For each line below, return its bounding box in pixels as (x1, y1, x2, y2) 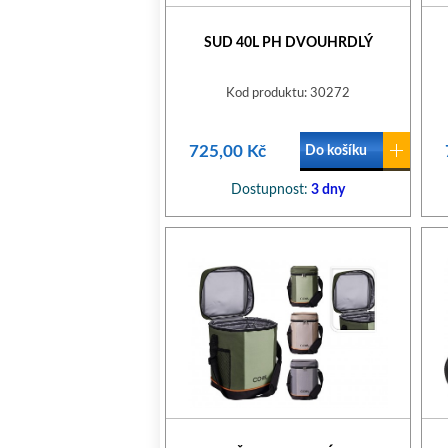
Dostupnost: (231, 183, 308, 197)
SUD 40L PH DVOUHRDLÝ (203, 36, 373, 50)
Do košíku (305, 144, 367, 158)
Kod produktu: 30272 (226, 87, 350, 100)
